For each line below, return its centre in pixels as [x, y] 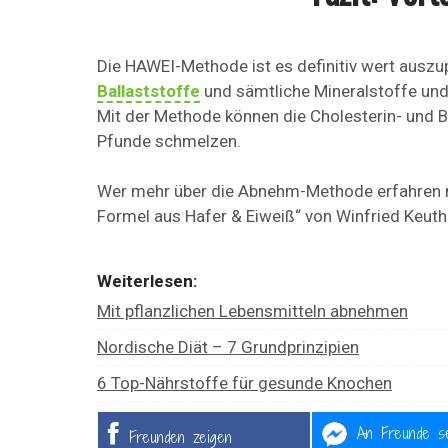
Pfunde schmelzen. [169, 140]
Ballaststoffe [148, 90]
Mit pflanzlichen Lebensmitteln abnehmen [252, 310]
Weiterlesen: [147, 280]
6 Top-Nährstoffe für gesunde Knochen [244, 382]
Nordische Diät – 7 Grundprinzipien [228, 346]
